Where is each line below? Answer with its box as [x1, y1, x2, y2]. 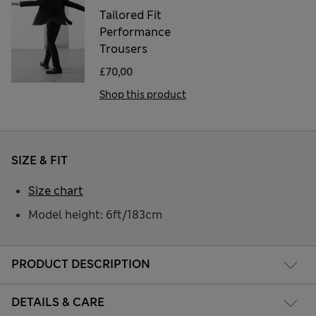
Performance [99, 25, 171, 40]
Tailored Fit [99, 8, 162, 23]
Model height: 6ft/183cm [28, 207, 162, 223]
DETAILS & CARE [11, 294, 104, 310]
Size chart [28, 183, 83, 199]
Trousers [99, 42, 147, 57]
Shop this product [99, 88, 186, 102]
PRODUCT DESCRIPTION [11, 256, 150, 272]
